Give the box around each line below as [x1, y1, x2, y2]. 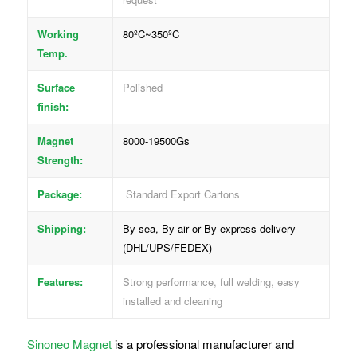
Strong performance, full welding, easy [122, 273, 300, 289]
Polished [122, 79, 163, 95]
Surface [37, 79, 75, 95]
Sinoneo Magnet [26, 335, 112, 352]
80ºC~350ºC [122, 25, 179, 41]
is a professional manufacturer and [111, 335, 294, 352]
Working [37, 25, 79, 41]
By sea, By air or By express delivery [122, 220, 296, 236]
